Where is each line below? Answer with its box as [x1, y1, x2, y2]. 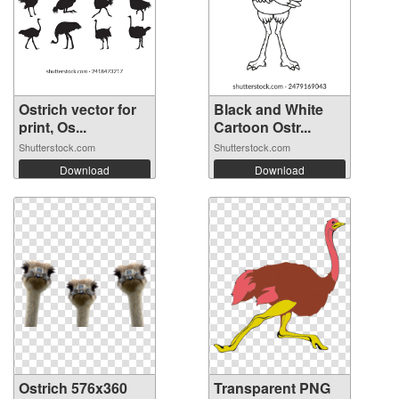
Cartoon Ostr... [214, 116, 311, 137]
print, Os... [19, 116, 86, 137]
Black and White [214, 98, 323, 119]
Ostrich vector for [19, 98, 136, 119]
